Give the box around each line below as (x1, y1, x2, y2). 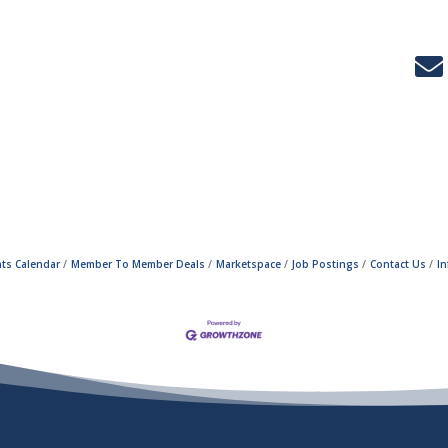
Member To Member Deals (71, 257, 205, 272)
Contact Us (370, 257, 426, 272)
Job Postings (292, 257, 359, 272)
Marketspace (216, 257, 281, 272)
